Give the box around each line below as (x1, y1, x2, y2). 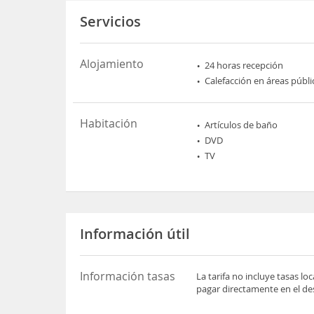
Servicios (80, 12, 142, 31)
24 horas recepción (205, 59, 284, 71)
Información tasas (80, 268, 176, 284)
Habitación (80, 116, 138, 131)
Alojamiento (80, 56, 144, 71)
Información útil (80, 224, 191, 243)
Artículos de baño (205, 118, 278, 131)
